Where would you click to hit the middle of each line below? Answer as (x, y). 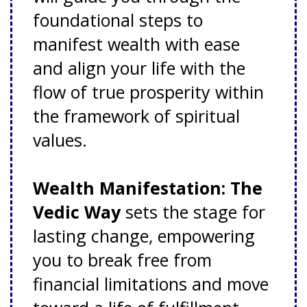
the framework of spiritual (136, 116)
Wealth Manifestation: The (148, 188)
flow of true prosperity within (148, 92)
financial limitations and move (151, 284)
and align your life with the (139, 68)
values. (60, 140)
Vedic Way (77, 212)
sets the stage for (193, 212)
